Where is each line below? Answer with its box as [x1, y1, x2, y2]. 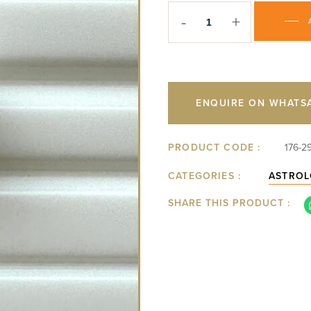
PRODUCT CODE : [168, 140, 261, 155]
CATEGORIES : [168, 169, 242, 183]
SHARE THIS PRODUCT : [168, 196, 290, 210]
